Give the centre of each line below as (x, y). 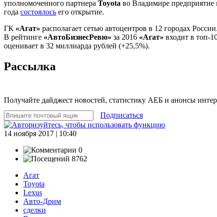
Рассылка (30, 66)
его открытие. (80, 12)
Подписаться (122, 115)
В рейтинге (24, 37)
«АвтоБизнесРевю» (77, 37)
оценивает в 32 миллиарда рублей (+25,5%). (77, 46)
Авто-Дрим (42, 201)
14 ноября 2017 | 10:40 (40, 133)
